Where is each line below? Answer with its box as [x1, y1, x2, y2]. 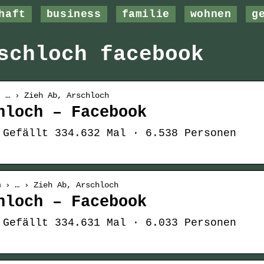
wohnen [190, 8, 232, 20]
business [46, 8, 101, 20]
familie [121, 8, 170, 20]
